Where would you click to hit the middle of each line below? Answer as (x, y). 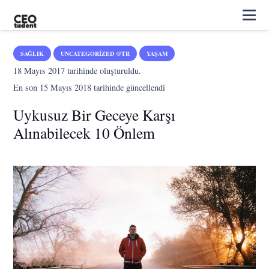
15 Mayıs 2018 (66, 87)
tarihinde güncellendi (128, 87)
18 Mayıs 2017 (39, 71)
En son (27, 87)
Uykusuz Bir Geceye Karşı (95, 115)
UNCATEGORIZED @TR (95, 53)
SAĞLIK (32, 53)
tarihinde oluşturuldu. (103, 71)
